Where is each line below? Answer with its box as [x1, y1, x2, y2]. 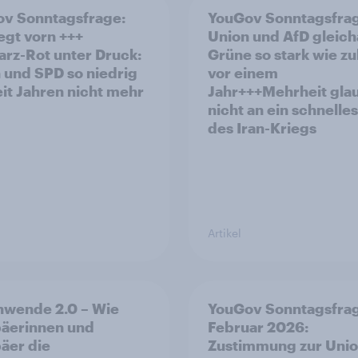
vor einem [208, 64, 278, 82]
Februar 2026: [208, 318, 308, 336]
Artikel [208, 226, 241, 240]
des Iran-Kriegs [208, 119, 316, 137]
